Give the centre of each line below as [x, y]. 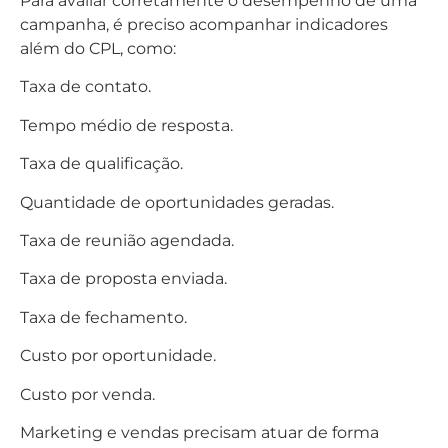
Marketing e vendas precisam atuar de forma [199, 432]
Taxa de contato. [85, 87]
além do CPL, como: [98, 49]
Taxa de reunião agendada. [127, 240]
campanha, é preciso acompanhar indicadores [204, 25]
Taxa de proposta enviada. [123, 279]
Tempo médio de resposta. [126, 125]
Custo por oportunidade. [118, 356]
